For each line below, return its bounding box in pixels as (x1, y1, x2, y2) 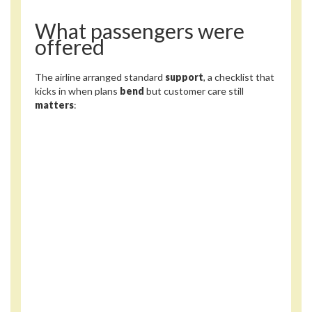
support (165, 71, 203, 84)
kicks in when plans (35, 85, 120, 97)
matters (35, 99, 74, 111)
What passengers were (35, 17, 244, 43)
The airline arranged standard (35, 71, 165, 84)
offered (35, 33, 104, 59)
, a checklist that (203, 71, 274, 84)
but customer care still (144, 85, 244, 97)
